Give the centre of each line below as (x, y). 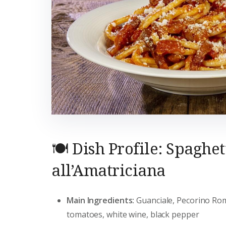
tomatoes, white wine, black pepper (133, 215)
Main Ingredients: (101, 201)
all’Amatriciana (108, 170)
